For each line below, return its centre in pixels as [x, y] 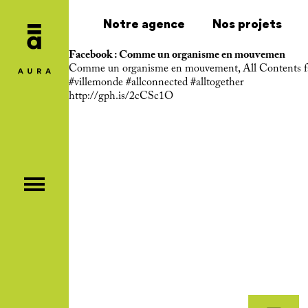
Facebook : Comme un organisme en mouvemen [177, 55]
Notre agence [144, 24]
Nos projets [247, 24]
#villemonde [96, 82]
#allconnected [157, 82]
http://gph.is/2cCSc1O [121, 96]
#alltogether [217, 82]
